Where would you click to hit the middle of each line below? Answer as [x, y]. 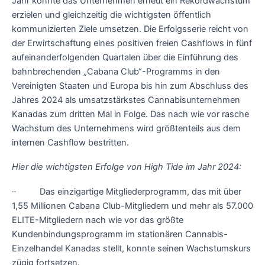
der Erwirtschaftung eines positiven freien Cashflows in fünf [132, 43]
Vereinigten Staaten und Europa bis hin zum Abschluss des [130, 85]
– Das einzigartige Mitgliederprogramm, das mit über [127, 191]
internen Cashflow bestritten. [70, 142]
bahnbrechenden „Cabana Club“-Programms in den [116, 71]
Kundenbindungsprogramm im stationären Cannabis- [120, 234]
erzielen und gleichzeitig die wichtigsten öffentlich [112, 14]
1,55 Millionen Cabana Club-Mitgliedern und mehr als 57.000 [132, 206]
